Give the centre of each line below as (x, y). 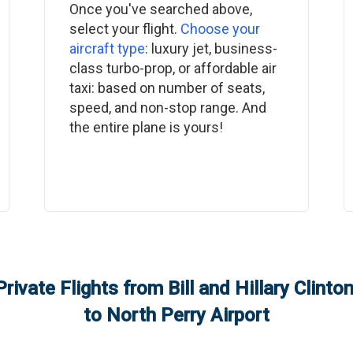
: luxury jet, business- (211, 48)
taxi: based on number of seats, (167, 88)
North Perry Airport (188, 315)
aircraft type (107, 48)
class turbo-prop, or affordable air (173, 68)
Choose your (220, 29)
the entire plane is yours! (146, 127)
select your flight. (124, 29)
